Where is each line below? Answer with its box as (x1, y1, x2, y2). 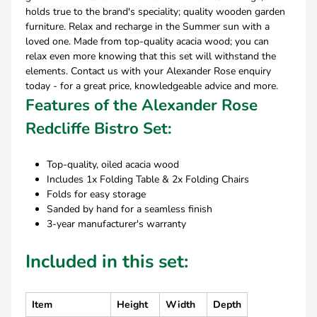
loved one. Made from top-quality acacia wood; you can (25, 35, 269, 48)
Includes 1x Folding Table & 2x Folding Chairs (47, 173, 249, 186)
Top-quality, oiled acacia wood (47, 158, 179, 171)
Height (117, 298, 154, 311)
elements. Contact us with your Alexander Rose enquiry (25, 64, 271, 78)
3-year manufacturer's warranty (47, 217, 186, 231)
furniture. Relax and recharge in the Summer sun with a (25, 20, 270, 33)
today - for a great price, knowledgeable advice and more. (25, 79, 284, 93)
